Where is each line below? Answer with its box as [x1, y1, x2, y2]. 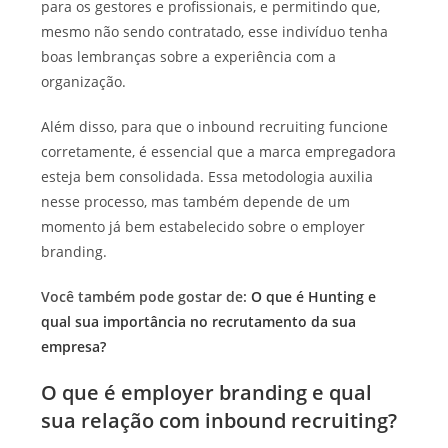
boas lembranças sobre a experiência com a [41, 47, 337, 67]
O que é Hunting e [251, 287, 377, 307]
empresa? [41, 337, 107, 357]
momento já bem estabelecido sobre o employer [41, 217, 366, 237]
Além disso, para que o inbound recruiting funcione [41, 117, 389, 137]
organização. [41, 72, 127, 92]
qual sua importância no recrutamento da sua [41, 312, 357, 332]
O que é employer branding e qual [41, 379, 373, 407]
